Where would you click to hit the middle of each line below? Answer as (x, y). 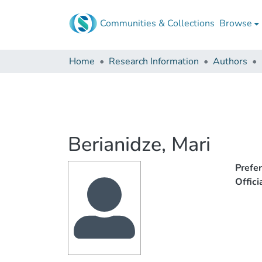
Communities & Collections (157, 23)
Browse (236, 23)
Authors (230, 61)
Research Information (154, 61)
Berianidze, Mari (139, 144)
